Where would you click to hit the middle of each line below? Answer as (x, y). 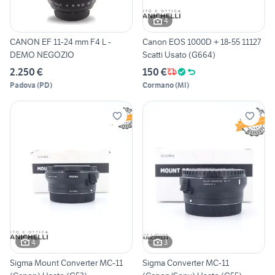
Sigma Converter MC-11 (186, 263)
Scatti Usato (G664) (179, 54)
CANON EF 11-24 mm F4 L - (60, 41)
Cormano (158, 85)
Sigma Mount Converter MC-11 (66, 263)
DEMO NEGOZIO (42, 54)
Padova (23, 85)
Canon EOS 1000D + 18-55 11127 (202, 41)
